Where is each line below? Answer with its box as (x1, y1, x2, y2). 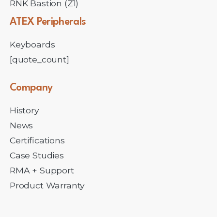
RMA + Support (10, 165, 74, 176)
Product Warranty (10, 180, 85, 191)
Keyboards (10, 39, 55, 50)
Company (10, 83, 53, 93)
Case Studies (10, 150, 64, 161)
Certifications (10, 135, 65, 146)
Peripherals (36, 17, 86, 28)
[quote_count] (10, 54, 69, 65)
